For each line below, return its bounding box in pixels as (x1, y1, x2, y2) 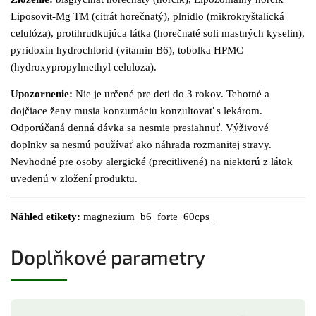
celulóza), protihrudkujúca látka (11, 27, 154, 39)
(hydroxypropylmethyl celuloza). (11, 61, 157, 73)
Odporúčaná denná (11, 121, 97, 133)
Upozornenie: (11, 87, 73, 99)
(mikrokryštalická (207, 10, 284, 22)
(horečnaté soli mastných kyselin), (154, 27, 305, 39)
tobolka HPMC (178, 44, 243, 56)
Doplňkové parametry (11, 244, 205, 269)
